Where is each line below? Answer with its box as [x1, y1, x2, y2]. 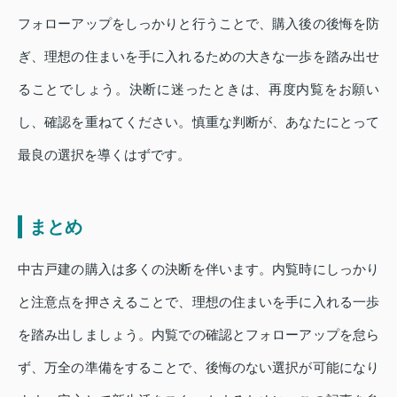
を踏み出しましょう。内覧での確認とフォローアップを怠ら [18, 326, 379, 342]
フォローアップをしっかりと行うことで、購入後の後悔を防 [18, 15, 379, 31]
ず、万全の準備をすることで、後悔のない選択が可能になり [18, 359, 379, 375]
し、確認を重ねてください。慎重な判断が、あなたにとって [18, 113, 379, 129]
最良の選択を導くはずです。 [18, 146, 191, 162]
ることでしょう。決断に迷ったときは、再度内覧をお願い [18, 81, 379, 97]
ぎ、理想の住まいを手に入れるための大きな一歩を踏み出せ [18, 48, 379, 64]
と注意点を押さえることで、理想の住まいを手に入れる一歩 [18, 293, 379, 309]
